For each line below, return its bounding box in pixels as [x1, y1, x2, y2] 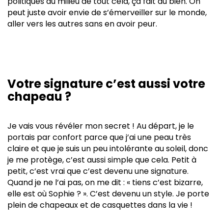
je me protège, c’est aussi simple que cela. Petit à [7, 154, 196, 165]
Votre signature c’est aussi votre [7, 75, 205, 92]
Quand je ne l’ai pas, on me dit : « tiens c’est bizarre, [7, 176, 203, 188]
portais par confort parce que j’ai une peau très [7, 131, 191, 143]
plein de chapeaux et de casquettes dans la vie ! [7, 199, 192, 211]
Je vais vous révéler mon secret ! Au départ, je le [7, 120, 194, 132]
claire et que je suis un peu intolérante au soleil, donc [7, 142, 208, 154]
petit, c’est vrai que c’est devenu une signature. [7, 165, 189, 177]
